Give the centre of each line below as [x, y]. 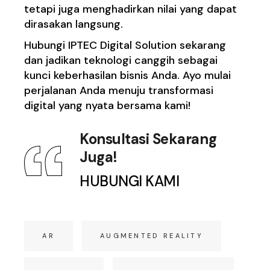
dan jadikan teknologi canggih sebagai [121, 61]
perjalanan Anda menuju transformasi [119, 91]
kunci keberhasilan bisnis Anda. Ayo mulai [128, 76]
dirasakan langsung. [74, 24]
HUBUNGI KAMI [130, 181]
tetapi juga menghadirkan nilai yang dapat [131, 9]
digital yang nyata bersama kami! [108, 106]
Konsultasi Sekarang [148, 139]
